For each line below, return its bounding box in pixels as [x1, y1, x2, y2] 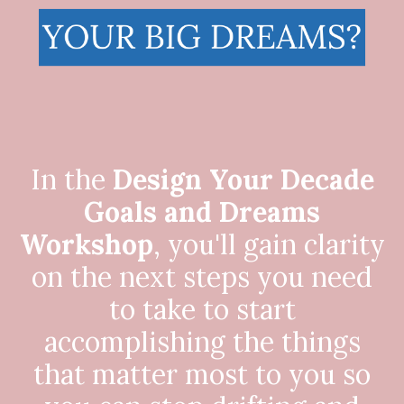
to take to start [108, 292, 296, 326]
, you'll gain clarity [152, 227, 385, 262]
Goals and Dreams [84, 195, 320, 229]
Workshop [19, 227, 153, 262]
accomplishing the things [43, 325, 361, 359]
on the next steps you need [32, 260, 372, 294]
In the [30, 162, 113, 197]
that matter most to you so [33, 357, 371, 391]
